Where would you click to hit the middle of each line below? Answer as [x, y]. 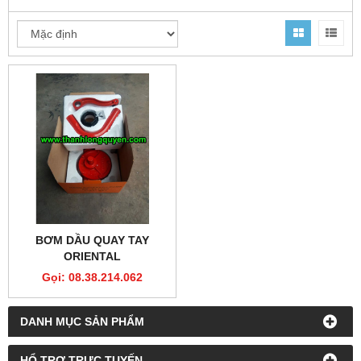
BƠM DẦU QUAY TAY [92, 240]
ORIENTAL [92, 256]
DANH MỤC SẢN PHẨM [82, 322]
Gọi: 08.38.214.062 [92, 277]
